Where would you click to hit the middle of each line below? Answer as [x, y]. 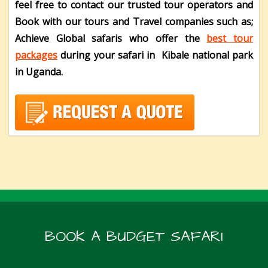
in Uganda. [39, 72]
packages [36, 55]
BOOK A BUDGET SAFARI [134, 237]
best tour [230, 39]
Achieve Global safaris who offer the [111, 39]
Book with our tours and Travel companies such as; [134, 22]
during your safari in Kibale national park [155, 55]
